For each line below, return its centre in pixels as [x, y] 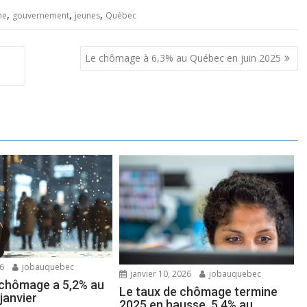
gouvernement [41, 16]
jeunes [87, 16]
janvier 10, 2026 [160, 274]
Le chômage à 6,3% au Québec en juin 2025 [183, 58]
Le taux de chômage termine [199, 292]
